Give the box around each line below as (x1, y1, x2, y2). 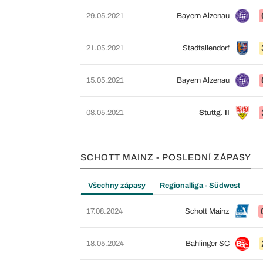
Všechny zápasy (88, 181, 146, 190)
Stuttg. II (198, 109, 230, 117)
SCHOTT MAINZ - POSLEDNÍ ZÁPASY (80, 153, 251, 162)
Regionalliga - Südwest (160, 181, 240, 190)
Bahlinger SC (185, 240, 230, 248)
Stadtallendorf (182, 44, 230, 52)
